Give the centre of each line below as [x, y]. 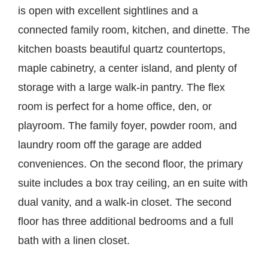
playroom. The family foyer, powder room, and [127, 125]
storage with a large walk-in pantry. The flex [121, 87]
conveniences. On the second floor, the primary [130, 164]
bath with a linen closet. [74, 240]
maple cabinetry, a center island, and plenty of [127, 68]
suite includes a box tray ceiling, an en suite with [133, 183]
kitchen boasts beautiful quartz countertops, [122, 49]
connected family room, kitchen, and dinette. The [134, 30]
